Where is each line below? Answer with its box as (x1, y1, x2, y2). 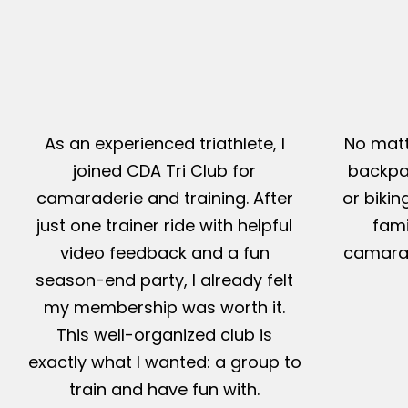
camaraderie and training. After (36, 187, 293, 210)
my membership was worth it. (44, 296, 286, 320)
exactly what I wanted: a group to (27, 351, 301, 374)
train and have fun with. (69, 378, 260, 402)
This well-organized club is (56, 323, 273, 347)
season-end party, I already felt (36, 269, 294, 292)
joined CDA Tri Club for (73, 159, 257, 183)
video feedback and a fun (59, 241, 270, 265)
